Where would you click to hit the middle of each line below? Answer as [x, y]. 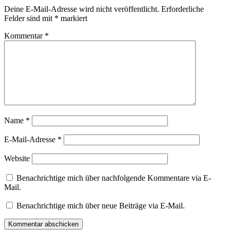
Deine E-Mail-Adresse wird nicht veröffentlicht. [82, 9]
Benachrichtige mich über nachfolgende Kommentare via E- [114, 178]
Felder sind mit [29, 18]
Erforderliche [183, 9]
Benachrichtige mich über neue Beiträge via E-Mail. [101, 205]
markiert [73, 18]
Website [17, 158]
